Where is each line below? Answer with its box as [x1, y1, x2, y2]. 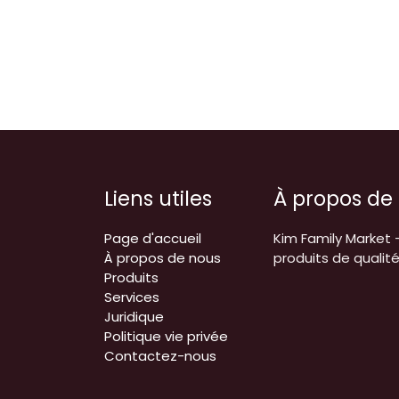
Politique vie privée [104, 326, 228, 346]
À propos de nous [104, 248, 221, 267]
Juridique [104, 306, 164, 326]
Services [104, 287, 159, 306]
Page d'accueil [104, 228, 201, 248]
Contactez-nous [104, 346, 216, 365]
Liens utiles [104, 183, 212, 213]
